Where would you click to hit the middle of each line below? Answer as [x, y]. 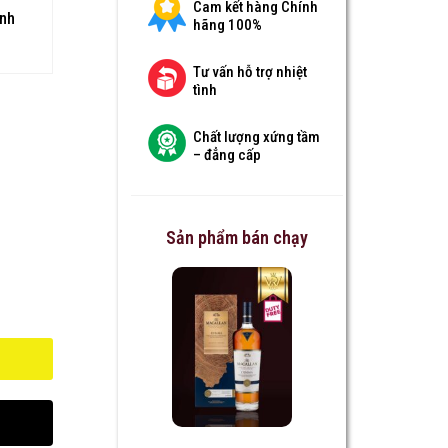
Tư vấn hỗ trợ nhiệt [249, 72]
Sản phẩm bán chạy [237, 237]
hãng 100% [227, 25]
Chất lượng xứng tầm [256, 137]
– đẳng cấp [226, 155]
